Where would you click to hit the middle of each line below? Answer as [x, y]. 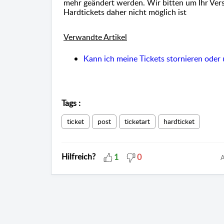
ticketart [137, 121]
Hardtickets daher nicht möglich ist [125, 12]
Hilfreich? [78, 157]
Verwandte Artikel [95, 37]
